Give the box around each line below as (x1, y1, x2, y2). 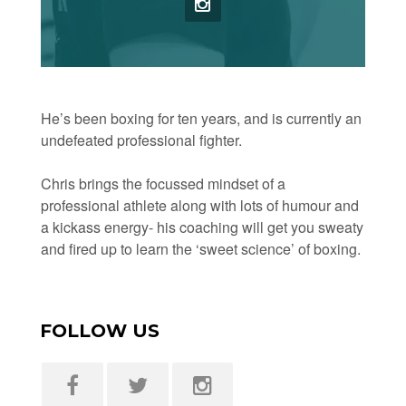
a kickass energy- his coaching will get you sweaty (40, 217, 363, 237)
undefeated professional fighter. (40, 130, 242, 150)
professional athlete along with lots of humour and (40, 195, 359, 216)
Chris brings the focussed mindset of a (40, 173, 285, 194)
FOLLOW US (39, 320, 159, 342)
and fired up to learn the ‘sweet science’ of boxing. (40, 238, 361, 259)
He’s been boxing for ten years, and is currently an (40, 108, 362, 129)
